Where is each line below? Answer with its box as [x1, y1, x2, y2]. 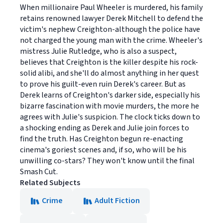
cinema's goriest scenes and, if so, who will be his [20, 144, 187, 156]
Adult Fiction [95, 195, 140, 207]
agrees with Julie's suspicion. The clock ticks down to [20, 111, 200, 123]
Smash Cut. [20, 166, 58, 178]
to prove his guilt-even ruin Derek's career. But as [20, 79, 186, 90]
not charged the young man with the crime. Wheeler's [20, 35, 203, 46]
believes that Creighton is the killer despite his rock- [20, 57, 198, 68]
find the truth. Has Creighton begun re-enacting [20, 133, 183, 145]
